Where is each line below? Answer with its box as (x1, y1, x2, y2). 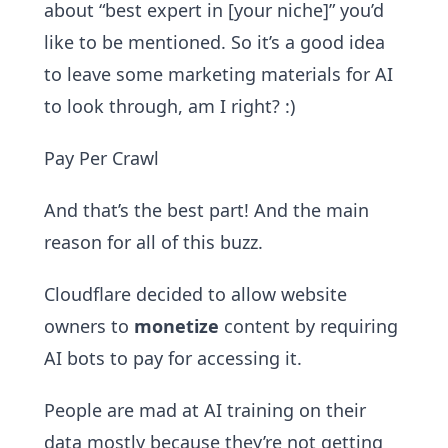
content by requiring (219, 314, 398, 338)
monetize (134, 314, 219, 338)
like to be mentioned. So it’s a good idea (44, 30, 385, 54)
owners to (44, 314, 134, 338)
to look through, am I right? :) (44, 94, 295, 118)
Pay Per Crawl (44, 146, 159, 170)
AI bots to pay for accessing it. (44, 346, 302, 370)
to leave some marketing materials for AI (44, 62, 393, 86)
